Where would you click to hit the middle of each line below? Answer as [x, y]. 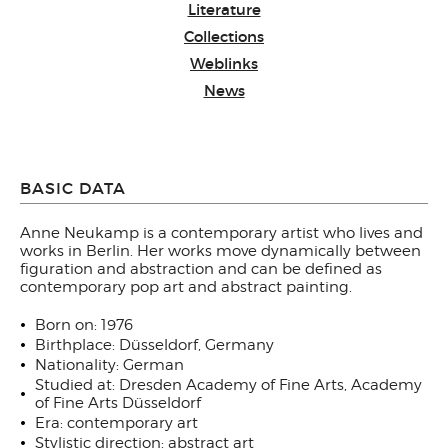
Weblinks [224, 63]
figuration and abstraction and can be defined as [201, 269]
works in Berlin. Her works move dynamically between [220, 251]
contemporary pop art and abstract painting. [186, 287]
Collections [224, 36]
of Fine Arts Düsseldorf [118, 403]
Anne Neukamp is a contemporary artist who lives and [221, 233]
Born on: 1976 [84, 325]
